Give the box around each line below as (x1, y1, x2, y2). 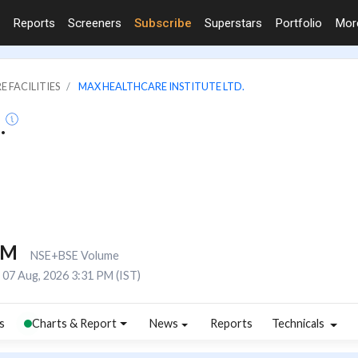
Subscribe (134, 15, 192, 30)
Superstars (205, 15, 262, 30)
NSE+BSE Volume (30, 248, 119, 262)
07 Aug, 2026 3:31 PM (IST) (2, 268, 141, 282)
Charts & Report (32, 316, 117, 331)
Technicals (272, 316, 328, 331)
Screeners (68, 15, 121, 30)
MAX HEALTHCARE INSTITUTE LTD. (78, 79, 245, 93)
